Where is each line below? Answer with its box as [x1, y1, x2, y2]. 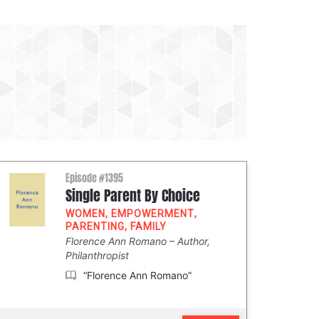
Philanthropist [66, 249, 129, 261]
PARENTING [66, 221, 125, 232]
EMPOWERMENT [111, 208, 194, 219]
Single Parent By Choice [66, 185, 200, 206]
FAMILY [130, 221, 167, 232]
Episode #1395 [66, 171, 123, 186]
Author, [177, 235, 210, 247]
